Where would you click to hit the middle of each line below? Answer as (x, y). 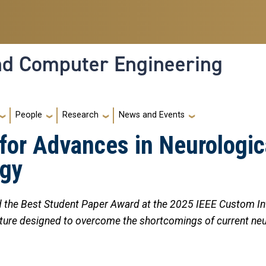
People (29, 115)
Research (80, 115)
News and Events (152, 115)
